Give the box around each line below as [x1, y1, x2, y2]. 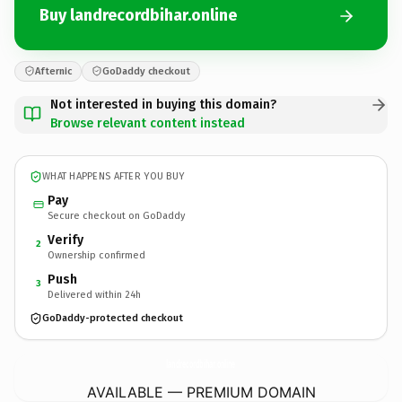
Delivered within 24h [48, 288, 141, 301]
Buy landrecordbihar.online [39, 5, 237, 25]
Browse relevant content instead [50, 115, 245, 131]
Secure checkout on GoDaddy [48, 209, 185, 222]
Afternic [35, 65, 72, 77]
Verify [48, 232, 83, 248]
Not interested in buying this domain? [50, 96, 276, 112]
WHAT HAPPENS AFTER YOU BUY [42, 170, 185, 182]
